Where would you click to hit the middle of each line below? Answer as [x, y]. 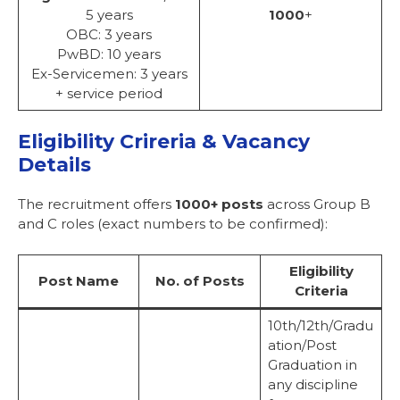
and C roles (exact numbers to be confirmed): [173, 224]
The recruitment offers [96, 204]
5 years [109, 14]
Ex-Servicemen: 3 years [109, 73]
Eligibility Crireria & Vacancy [164, 142]
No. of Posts [200, 280]
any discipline [312, 384]
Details [54, 165]
